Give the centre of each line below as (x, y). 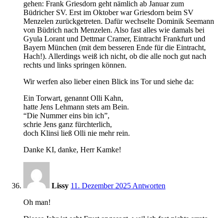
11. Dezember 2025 (101, 185)
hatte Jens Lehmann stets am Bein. (76, 107)
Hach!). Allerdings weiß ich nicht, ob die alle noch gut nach (115, 56)
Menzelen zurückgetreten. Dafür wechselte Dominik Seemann (119, 21)
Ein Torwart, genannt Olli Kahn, (73, 98)
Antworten (149, 185)
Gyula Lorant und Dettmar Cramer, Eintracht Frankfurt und (114, 38)
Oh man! (37, 202)
